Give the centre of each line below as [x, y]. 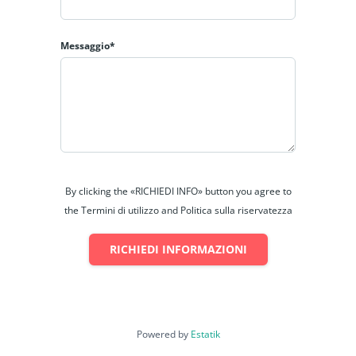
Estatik [205, 335]
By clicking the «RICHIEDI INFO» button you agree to [178, 192]
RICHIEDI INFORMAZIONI [178, 250]
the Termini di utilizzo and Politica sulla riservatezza [178, 211]
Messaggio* [88, 46]
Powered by [163, 335]
